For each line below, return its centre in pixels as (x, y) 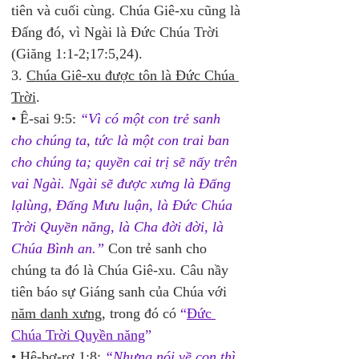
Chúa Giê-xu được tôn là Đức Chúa (133, 75)
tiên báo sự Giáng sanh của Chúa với (121, 292)
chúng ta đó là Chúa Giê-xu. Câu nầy (122, 270)
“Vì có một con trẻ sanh (152, 119)
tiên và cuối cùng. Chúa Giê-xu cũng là (128, 10)
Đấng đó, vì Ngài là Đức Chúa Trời (117, 32)
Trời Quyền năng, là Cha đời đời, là (119, 227)
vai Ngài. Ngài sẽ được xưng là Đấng (123, 184)
